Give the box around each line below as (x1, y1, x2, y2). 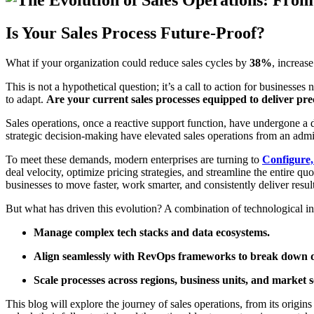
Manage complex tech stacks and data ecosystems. (34, 226, 270, 238)
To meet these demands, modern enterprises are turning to (6, 153, 262, 165)
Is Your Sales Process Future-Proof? (6, 23, 265, 42)
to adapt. (6, 93, 46, 105)
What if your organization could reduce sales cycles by (6, 56, 250, 69)
